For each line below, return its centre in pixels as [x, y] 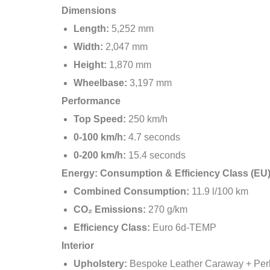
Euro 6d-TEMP [183, 228]
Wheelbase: [100, 83]
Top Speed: [100, 119]
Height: [90, 65]
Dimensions [89, 11]
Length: [91, 29]
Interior [78, 246]
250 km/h [147, 119]
